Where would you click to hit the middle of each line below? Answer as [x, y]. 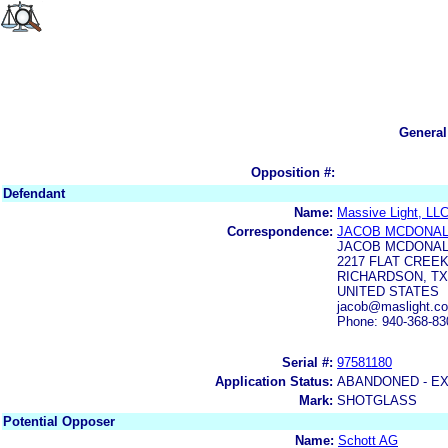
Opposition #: [293, 172]
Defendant [34, 193]
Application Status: [274, 381]
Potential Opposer [59, 421]
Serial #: [307, 362]
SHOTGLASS [377, 400]
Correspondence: [280, 231]
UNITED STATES [388, 291]
